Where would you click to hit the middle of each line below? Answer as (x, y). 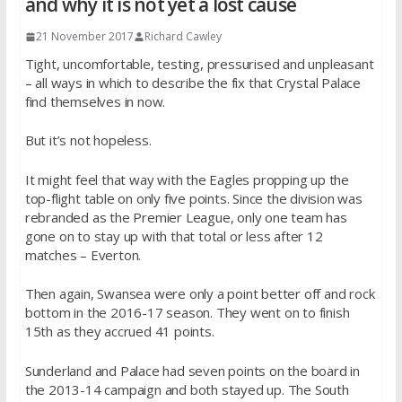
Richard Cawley (183, 36)
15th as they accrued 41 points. (119, 332)
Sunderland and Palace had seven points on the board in (192, 370)
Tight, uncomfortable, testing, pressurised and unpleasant (199, 63)
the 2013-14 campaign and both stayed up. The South (187, 389)
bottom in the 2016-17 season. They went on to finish (187, 313)
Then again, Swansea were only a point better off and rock (200, 294)
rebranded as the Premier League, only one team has (186, 217)
